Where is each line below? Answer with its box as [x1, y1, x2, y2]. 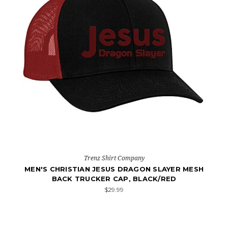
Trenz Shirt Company [83, 154, 145, 162]
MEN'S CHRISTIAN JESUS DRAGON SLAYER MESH [24, 165, 204, 173]
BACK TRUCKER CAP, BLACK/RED [51, 175, 177, 183]
